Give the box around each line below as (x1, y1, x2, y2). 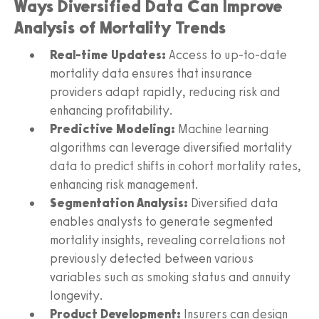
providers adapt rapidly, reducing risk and (50, 84, 281, 100)
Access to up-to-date (166, 47, 287, 63)
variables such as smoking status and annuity (50, 269, 291, 286)
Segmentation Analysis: (50, 195, 188, 211)
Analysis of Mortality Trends (14, 17, 226, 38)
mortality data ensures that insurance (50, 66, 252, 82)
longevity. (50, 288, 103, 304)
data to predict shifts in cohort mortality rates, (50, 158, 301, 174)
